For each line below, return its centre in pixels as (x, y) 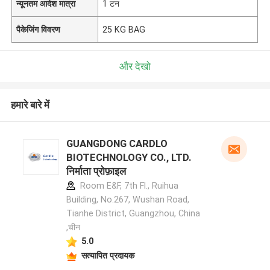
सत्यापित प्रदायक (108, 255)
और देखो (135, 66)
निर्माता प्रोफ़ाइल (96, 171)
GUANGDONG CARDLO (117, 144)
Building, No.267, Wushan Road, (127, 200)
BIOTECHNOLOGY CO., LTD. (129, 158)
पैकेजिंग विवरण (39, 29)
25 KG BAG (124, 29)
